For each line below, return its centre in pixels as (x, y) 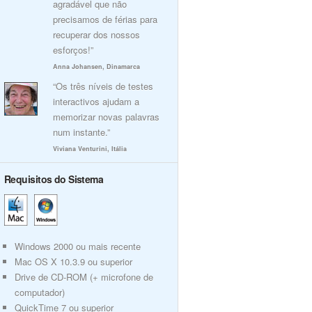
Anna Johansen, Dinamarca (96, 67)
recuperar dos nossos (96, 34)
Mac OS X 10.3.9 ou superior (73, 262)
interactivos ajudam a (96, 101)
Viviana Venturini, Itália (90, 149)
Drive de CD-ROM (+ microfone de (84, 277)
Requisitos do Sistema (54, 179)
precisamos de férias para (105, 19)
